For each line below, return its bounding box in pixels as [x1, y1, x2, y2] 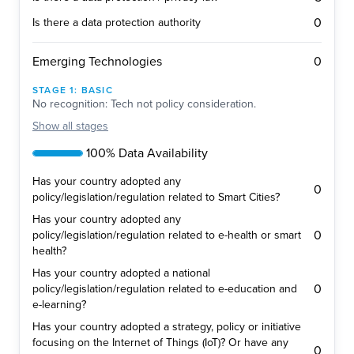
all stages [62, 119, 108, 134]
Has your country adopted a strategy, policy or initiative [32, 320, 301, 334]
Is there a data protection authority [32, 16, 201, 30]
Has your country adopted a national [32, 266, 210, 281]
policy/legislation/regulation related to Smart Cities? [32, 190, 280, 205]
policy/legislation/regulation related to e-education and [32, 282, 297, 296]
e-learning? [32, 298, 86, 312]
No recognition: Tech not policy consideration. [32, 97, 256, 111]
